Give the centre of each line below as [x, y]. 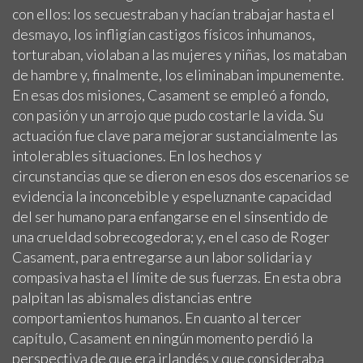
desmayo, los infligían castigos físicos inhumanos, [164, 34]
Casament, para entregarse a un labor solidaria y [162, 257]
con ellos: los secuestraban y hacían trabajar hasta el [173, 14]
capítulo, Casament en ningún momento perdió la [162, 338]
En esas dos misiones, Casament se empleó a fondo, [171, 95]
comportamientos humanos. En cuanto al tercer [157, 318]
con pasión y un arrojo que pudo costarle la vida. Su [168, 115]
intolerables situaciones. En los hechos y [137, 156]
